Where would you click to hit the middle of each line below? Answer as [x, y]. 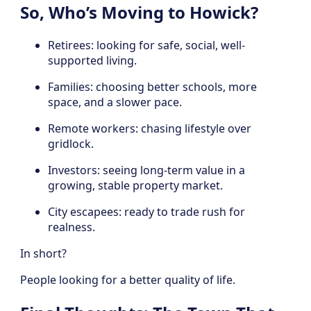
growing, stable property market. [135, 186]
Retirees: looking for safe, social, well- [146, 45]
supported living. [92, 61]
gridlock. [71, 144]
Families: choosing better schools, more [152, 87]
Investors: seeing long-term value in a [146, 170]
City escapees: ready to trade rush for [146, 212]
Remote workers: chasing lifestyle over [150, 129]
